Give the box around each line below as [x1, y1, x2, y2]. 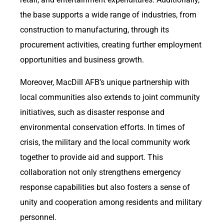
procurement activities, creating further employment [20, 40, 201, 50]
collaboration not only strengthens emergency [20, 167, 181, 177]
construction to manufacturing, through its [20, 25, 169, 35]
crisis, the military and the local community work [20, 137, 190, 147]
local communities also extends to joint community [20, 92, 200, 102]
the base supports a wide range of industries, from [20, 10, 196, 20]
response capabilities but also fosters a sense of [20, 182, 190, 192]
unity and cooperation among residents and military [20, 197, 202, 207]
